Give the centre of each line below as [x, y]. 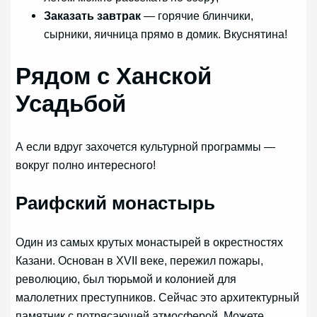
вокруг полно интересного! [86, 165]
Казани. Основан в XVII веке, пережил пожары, [140, 260]
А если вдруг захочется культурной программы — [146, 146]
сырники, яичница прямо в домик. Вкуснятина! [166, 34]
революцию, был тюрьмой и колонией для [126, 278]
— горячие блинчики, [197, 16]
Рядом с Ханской [114, 76]
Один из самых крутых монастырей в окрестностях [150, 242]
